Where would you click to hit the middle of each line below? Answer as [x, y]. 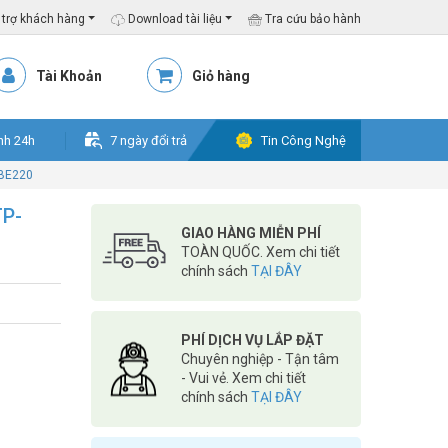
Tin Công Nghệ [303, 140]
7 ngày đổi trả [148, 140]
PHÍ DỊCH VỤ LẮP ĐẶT [252, 340]
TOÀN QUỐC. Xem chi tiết [260, 252]
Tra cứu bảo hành [311, 19]
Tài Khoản [69, 76]
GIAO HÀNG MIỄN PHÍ [251, 233]
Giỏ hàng [221, 76]
